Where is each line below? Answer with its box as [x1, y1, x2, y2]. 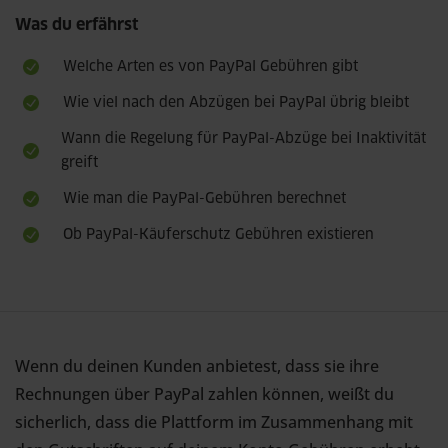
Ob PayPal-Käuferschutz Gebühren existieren [63, 228, 374, 242]
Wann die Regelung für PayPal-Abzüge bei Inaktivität [61, 132, 427, 146]
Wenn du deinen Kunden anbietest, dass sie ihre [15, 355, 379, 377]
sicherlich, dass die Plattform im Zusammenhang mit [15, 411, 413, 433]
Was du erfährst [15, 17, 138, 33]
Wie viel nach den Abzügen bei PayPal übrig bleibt [63, 96, 409, 110]
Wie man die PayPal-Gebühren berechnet [63, 192, 346, 206]
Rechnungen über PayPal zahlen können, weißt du [15, 383, 394, 405]
